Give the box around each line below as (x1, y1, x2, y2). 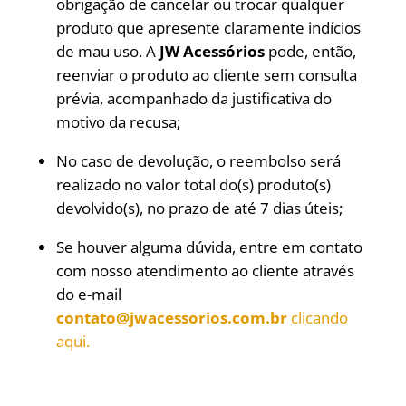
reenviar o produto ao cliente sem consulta (55, 64, 357, 85)
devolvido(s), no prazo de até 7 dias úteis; (55, 198, 343, 218)
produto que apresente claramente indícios (55, 17, 361, 38)
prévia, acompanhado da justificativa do (55, 88, 332, 109)
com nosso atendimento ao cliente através (55, 260, 354, 281)
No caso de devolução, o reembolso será (55, 150, 341, 171)
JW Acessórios (159, 41, 265, 62)
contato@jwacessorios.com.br (55, 307, 287, 328)
